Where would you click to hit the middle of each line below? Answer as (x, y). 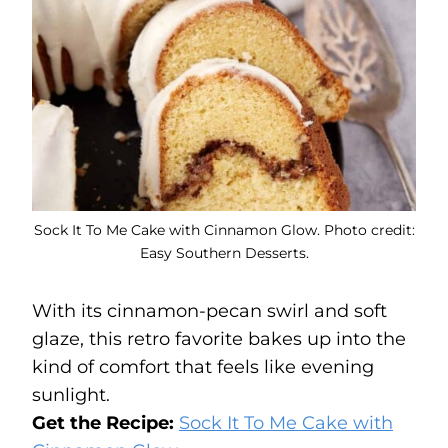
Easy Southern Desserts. (224, 252)
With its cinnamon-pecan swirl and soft (209, 310)
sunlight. (71, 394)
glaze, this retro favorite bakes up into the (219, 338)
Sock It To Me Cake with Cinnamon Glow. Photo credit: (224, 229)
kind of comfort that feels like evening (203, 366)
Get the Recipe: (105, 422)
